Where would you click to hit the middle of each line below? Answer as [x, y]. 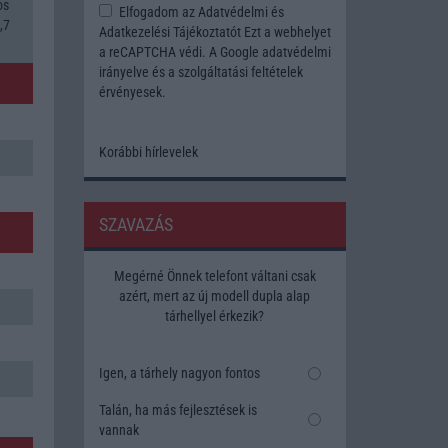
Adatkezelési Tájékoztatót [169, 32]
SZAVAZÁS [135, 225]
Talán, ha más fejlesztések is [177, 409]
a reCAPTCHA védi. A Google [180, 52]
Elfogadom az [156, 12]
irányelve [123, 72]
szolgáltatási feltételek [240, 72]
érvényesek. [132, 92]
